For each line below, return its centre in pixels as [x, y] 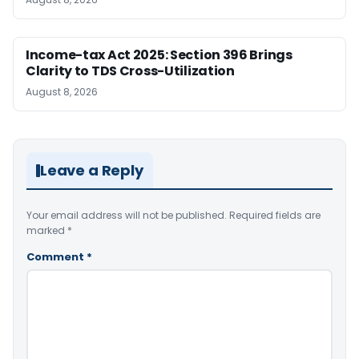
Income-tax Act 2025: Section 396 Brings [159, 55]
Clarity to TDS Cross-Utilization [130, 71]
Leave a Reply [92, 171]
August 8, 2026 [62, 92]
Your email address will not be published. [127, 216]
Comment [56, 257]
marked [47, 231]
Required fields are [275, 216]
